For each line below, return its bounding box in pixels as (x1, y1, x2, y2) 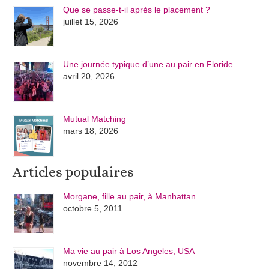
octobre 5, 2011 (63, 204, 123, 214)
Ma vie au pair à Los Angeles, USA (63, 246, 195, 256)
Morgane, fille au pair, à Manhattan (63, 192, 196, 202)
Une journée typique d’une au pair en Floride (63, 59, 234, 69)
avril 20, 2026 (63, 71, 115, 81)
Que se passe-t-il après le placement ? (63, 4, 211, 14)
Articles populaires (13, 163, 134, 180)
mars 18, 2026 (63, 125, 119, 136)
